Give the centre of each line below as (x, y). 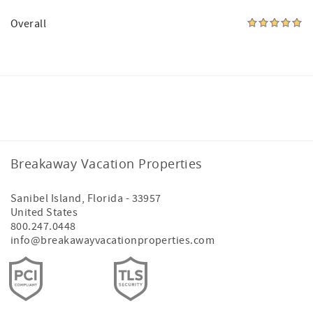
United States (44, 212)
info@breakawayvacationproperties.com (113, 240)
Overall (29, 24)
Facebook (110, 97)
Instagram (148, 97)
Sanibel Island (46, 198)
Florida (105, 198)
